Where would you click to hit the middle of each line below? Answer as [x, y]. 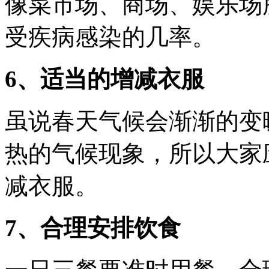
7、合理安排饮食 [93, 228]
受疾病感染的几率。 [110, 37]
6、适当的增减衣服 [104, 79]
